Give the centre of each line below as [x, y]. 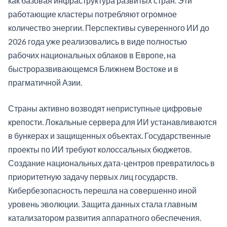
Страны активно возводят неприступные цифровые [105, 108]
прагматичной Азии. [45, 83]
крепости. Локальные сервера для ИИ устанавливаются [112, 122]
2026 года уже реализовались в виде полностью [98, 42]
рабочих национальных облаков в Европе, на [92, 55]
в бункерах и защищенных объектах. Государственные [109, 136]
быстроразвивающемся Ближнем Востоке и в [93, 69]
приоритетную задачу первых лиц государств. [93, 177]
